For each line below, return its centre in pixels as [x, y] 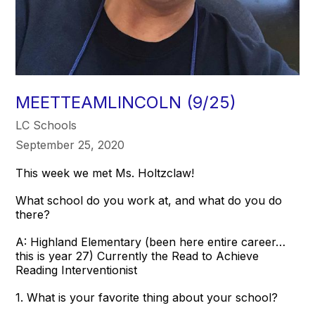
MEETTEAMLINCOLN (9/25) [126, 102]
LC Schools [46, 125]
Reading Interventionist [77, 270]
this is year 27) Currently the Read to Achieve [137, 256]
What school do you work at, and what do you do [149, 200]
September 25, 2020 [70, 144]
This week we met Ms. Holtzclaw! [105, 173]
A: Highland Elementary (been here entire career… [151, 242]
